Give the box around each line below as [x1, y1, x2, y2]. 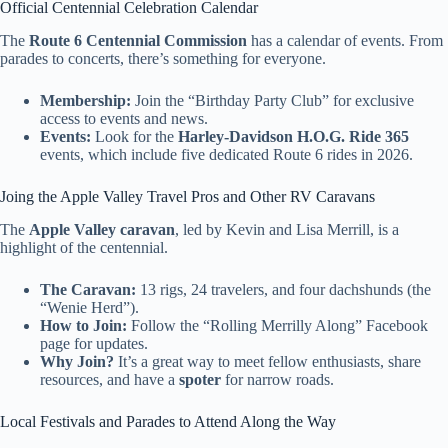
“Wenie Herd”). [40, 298, 139, 316]
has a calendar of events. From [247, 31, 443, 49]
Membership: [40, 91, 131, 109]
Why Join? [40, 352, 114, 370]
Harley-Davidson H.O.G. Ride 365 [178, 127, 409, 145]
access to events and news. [40, 109, 208, 127]
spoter [179, 370, 221, 388]
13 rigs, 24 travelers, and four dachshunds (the [136, 280, 431, 298]
